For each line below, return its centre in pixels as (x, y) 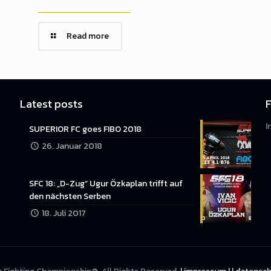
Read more (88, 36)
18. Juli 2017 (64, 214)
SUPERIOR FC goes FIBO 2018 (85, 129)
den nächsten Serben (70, 197)
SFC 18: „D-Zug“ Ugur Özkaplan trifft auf (106, 184)
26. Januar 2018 (72, 146)
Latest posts (51, 104)
